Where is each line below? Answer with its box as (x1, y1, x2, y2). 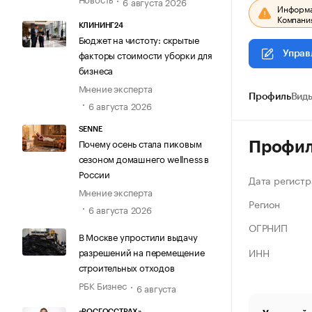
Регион (249, 196, 280, 211)
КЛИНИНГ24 (78, 21, 123, 29)
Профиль (249, 92, 291, 102)
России (78, 166, 110, 181)
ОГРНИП (249, 219, 288, 235)
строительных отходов (78, 260, 175, 274)
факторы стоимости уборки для (78, 47, 212, 61)
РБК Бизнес (78, 278, 127, 292)
